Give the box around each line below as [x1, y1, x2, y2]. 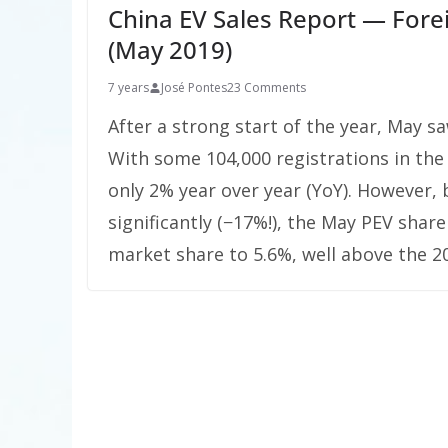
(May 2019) [108, 33, 232, 66]
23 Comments [227, 79, 306, 96]
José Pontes [161, 79, 227, 96]
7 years [108, 79, 149, 96]
